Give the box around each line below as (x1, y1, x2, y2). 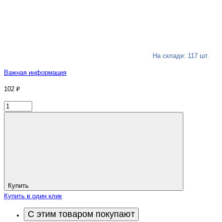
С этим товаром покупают (28, 209, 135, 220)
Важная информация (4, 69, 66, 76)
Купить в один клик (4, 192, 62, 200)
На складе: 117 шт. (153, 52, 209, 59)
